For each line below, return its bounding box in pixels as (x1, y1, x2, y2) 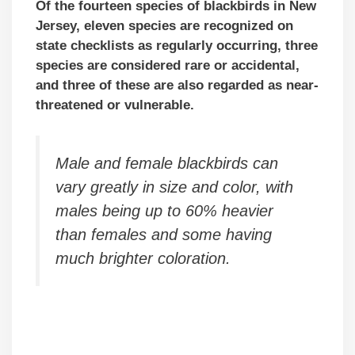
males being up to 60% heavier (55, 201, 273, 219)
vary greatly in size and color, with (55, 177, 293, 196)
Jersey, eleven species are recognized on (36, 18, 293, 34)
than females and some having (55, 225, 272, 243)
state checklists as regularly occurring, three (36, 38, 318, 54)
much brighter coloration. (55, 249, 231, 267)
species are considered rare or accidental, (36, 58, 300, 74)
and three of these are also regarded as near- (36, 78, 319, 94)
